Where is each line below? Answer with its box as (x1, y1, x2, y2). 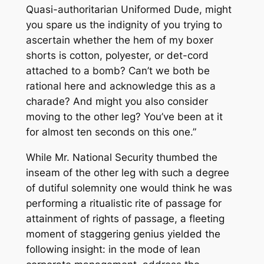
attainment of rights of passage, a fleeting (25, 212, 225, 225)
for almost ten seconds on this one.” (25, 126, 196, 138)
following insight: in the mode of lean (25, 243, 200, 255)
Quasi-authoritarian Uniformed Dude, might (25, 4, 232, 16)
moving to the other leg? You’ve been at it (25, 111, 223, 123)
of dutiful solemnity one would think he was (25, 181, 232, 194)
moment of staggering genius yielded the (25, 227, 220, 240)
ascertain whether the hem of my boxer (25, 34, 213, 47)
